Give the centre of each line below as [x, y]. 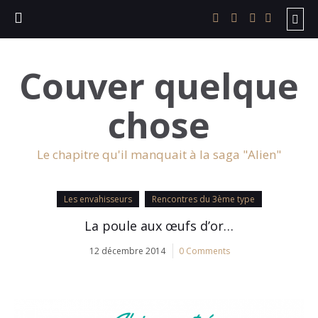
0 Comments [204, 251]
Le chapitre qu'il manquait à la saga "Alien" [159, 154]
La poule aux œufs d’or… [159, 226]
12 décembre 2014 [127, 251]
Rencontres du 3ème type [203, 199]
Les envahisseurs [98, 199]
